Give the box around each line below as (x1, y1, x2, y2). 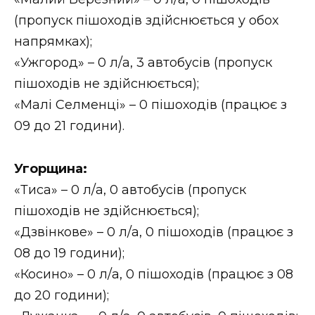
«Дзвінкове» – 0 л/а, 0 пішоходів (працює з (14, 224, 293, 240)
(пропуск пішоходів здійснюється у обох (14, 13, 278, 29)
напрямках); (14, 34, 92, 50)
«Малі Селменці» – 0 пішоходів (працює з (14, 97, 287, 113)
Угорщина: (14, 160, 87, 176)
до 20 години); (14, 287, 109, 303)
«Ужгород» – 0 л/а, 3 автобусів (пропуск (14, 55, 272, 71)
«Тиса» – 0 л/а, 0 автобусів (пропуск (14, 181, 246, 198)
